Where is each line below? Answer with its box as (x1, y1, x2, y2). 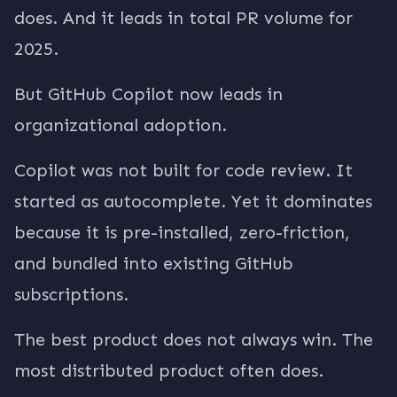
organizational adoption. (14, 114, 227, 136)
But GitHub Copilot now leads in (14, 83, 283, 105)
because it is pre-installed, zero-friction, (14, 222, 350, 243)
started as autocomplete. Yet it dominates (14, 191, 372, 212)
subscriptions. (14, 284, 128, 305)
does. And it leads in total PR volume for (14, 7, 353, 28)
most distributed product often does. (14, 360, 323, 381)
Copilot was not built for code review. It (14, 160, 353, 181)
